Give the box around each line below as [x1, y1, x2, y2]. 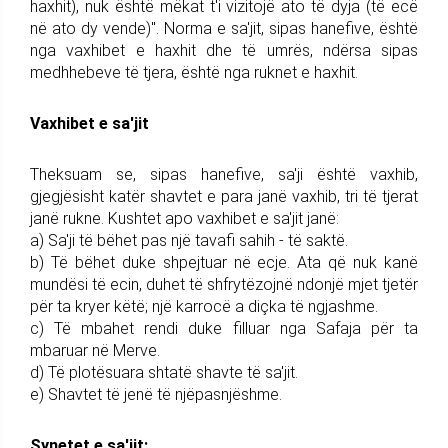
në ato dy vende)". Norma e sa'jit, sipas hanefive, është [30, 18, 418, 38]
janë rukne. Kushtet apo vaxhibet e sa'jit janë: [30, 208, 339, 228]
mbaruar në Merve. [30, 340, 160, 360]
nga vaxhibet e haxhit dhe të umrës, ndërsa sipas [30, 40, 418, 60]
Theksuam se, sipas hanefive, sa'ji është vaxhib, [30, 164, 418, 184]
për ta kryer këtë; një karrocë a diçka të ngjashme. [30, 296, 378, 316]
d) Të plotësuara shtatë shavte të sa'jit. [30, 362, 298, 382]
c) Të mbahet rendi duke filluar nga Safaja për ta [30, 318, 418, 338]
